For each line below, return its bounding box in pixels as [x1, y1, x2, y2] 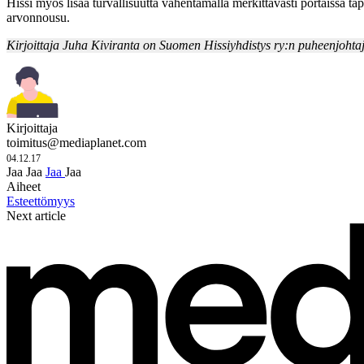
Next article [6, 208, 66, 223]
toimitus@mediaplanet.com [6, 135, 146, 149]
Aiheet [6, 179, 41, 193]
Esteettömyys [6, 193, 75, 208]
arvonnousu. [6, 10, 76, 24]
